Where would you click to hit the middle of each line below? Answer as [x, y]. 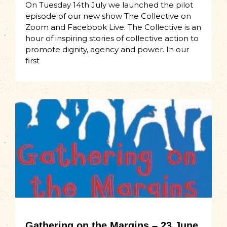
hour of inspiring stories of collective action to [112, 39]
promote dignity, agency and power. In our [107, 50]
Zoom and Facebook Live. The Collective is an [113, 27]
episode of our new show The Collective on [108, 16]
